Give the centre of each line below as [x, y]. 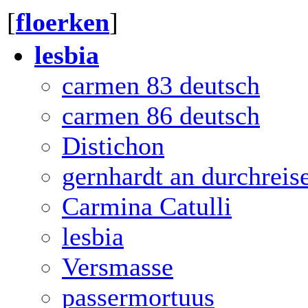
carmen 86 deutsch [161, 115]
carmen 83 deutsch [161, 85]
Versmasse [118, 267]
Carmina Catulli [147, 206]
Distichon [113, 146]
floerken [63, 22]
